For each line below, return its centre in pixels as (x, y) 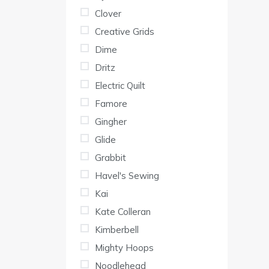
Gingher (111, 122)
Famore (111, 104)
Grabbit (110, 158)
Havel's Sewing (127, 176)
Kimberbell (117, 230)
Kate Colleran (123, 212)
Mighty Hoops (124, 248)
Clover (108, 14)
